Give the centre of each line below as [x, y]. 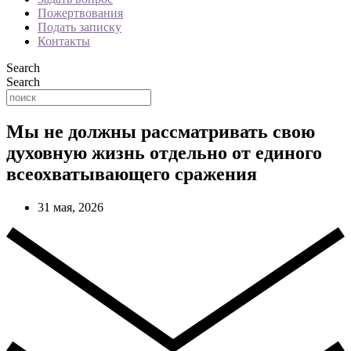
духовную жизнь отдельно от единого [164, 152]
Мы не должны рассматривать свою [161, 131]
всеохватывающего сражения [132, 174]
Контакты [64, 41]
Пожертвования [80, 13]
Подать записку [80, 27]
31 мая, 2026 [71, 207]
